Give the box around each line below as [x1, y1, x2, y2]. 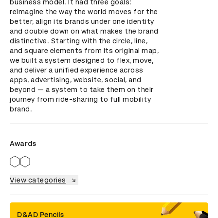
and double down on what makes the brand [10, 27, 159, 35]
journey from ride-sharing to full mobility [10, 95, 151, 103]
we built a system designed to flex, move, [10, 56, 154, 64]
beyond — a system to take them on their [10, 86, 154, 93]
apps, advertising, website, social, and [10, 76, 142, 84]
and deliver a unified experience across [10, 66, 144, 74]
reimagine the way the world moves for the [10, 8, 158, 16]
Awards [10, 140, 36, 147]
